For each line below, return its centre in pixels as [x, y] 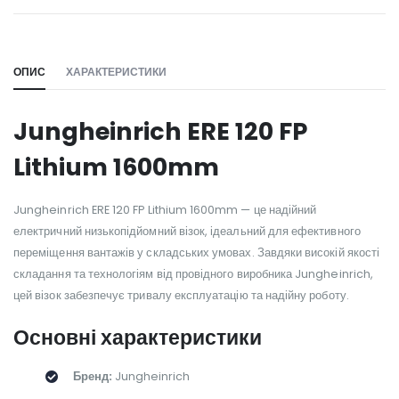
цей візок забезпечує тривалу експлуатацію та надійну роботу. [181, 295]
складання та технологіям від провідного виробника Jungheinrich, [193, 273]
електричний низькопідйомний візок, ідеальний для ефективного [187, 231]
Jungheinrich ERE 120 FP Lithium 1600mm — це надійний [165, 209]
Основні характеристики [138, 337]
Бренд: [92, 376]
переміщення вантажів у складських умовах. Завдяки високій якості [197, 252]
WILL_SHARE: [48, 26]
